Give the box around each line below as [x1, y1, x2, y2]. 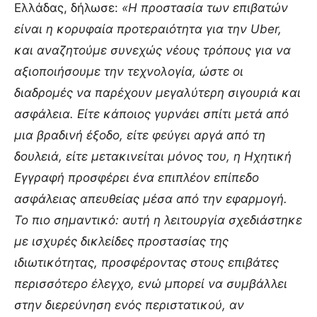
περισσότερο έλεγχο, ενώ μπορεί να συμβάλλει [14, 276, 287, 291]
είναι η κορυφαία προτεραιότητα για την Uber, [14, 21, 282, 36]
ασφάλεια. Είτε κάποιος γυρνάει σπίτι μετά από [14, 106, 289, 121]
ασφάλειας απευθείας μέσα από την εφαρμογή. [14, 191, 287, 206]
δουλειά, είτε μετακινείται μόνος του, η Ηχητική [14, 149, 292, 163]
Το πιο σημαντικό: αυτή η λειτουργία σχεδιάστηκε [14, 212, 302, 227]
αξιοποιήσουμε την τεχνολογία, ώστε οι [14, 64, 243, 79]
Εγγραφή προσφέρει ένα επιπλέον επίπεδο [14, 170, 259, 185]
